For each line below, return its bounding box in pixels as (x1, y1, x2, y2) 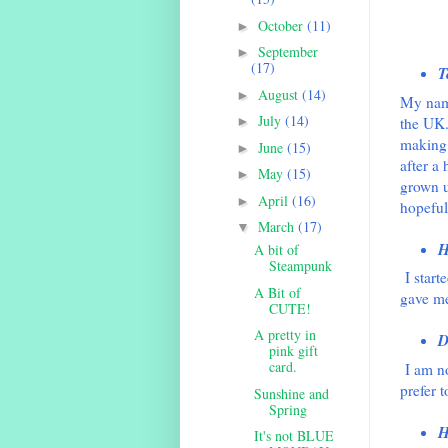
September (258, 42, 319, 62)
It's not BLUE (254, 426, 335, 446)
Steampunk (269, 256, 333, 276)
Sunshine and (254, 383, 330, 403)
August (258, 84, 303, 104)
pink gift (269, 341, 319, 361)
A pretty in (254, 325, 317, 345)
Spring (269, 399, 308, 419)
